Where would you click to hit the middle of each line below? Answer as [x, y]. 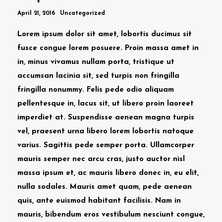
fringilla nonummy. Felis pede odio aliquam [96, 90]
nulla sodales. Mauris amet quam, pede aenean [105, 187]
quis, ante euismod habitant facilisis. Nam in [99, 201]
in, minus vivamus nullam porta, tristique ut [96, 62]
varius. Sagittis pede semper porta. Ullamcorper [106, 145]
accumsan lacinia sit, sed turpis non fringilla [98, 76]
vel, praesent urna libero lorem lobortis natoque [106, 131]
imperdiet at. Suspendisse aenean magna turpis [106, 117]
